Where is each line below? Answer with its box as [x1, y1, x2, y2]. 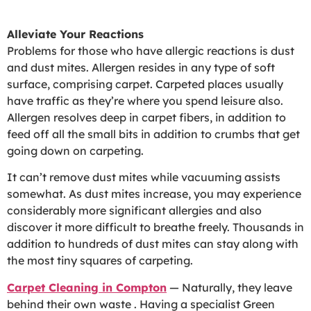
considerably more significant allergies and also [7, 203, 262, 218]
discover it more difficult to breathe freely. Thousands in [7, 220, 304, 235]
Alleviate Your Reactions [7, 26, 144, 41]
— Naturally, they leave [167, 280, 292, 294]
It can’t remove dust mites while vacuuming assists [7, 170, 280, 185]
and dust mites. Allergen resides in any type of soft [7, 60, 275, 74]
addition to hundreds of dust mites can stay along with [7, 237, 299, 251]
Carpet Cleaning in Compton [7, 280, 167, 294]
